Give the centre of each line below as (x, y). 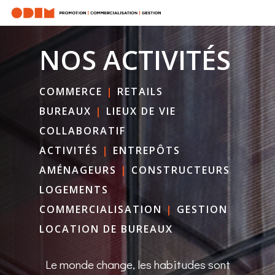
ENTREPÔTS (147, 150)
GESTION (203, 209)
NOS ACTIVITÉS (135, 60)
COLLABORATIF (83, 130)
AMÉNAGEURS (78, 170)
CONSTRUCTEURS (181, 170)
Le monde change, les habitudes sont (137, 264)
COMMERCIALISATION (101, 209)
